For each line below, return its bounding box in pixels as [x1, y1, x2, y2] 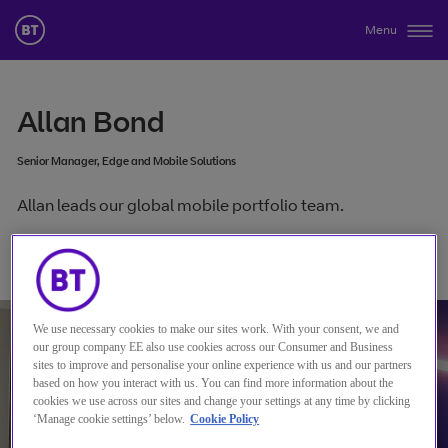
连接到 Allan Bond [48, 243, 141, 257]
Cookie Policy [190, 411, 260, 426]
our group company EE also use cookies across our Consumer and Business [33, 339, 394, 354]
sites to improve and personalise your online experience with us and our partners [33, 357, 413, 372]
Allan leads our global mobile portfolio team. [17, 195, 344, 215]
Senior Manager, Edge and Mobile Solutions [17, 154, 236, 168]
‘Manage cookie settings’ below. [33, 411, 186, 426]
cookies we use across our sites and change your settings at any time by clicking [33, 393, 411, 408]
